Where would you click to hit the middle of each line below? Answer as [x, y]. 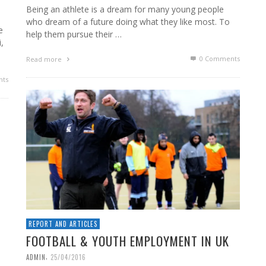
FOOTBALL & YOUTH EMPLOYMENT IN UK [128, 240]
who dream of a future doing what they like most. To [128, 22]
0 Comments [219, 59]
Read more [45, 59]
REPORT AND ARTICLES [63, 224]
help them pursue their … [74, 34]
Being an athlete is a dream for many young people [125, 9]
